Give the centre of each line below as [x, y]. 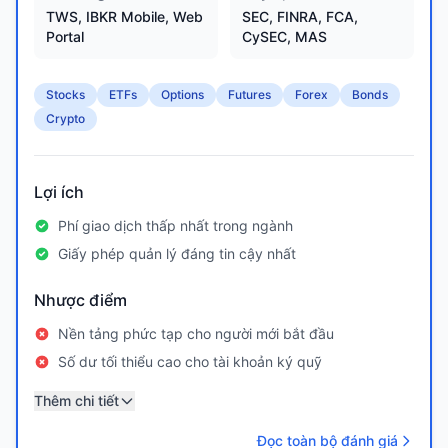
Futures [249, 94]
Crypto [65, 118]
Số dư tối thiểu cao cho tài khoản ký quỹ [190, 361]
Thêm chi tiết [76, 400]
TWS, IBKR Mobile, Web [124, 16]
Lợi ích [59, 192]
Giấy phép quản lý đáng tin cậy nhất [177, 253]
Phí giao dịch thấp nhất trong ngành [175, 225]
